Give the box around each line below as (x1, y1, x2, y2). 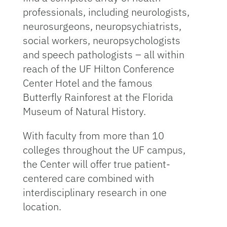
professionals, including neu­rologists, (22, 5, 190, 19)
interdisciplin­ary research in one (22, 185, 167, 199)
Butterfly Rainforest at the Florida (22, 90, 173, 104)
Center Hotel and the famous (22, 76, 153, 90)
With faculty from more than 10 (22, 129, 164, 142)
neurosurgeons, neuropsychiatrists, (22, 19, 181, 33)
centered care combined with (22, 171, 154, 185)
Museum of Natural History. (22, 104, 146, 118)
